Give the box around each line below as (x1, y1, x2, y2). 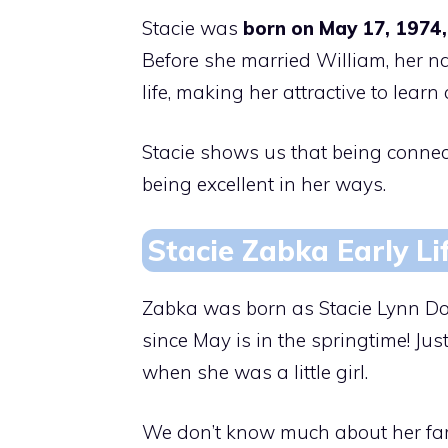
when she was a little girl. (142, 359, 368, 384)
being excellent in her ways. (142, 172, 386, 197)
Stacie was (142, 15, 243, 40)
